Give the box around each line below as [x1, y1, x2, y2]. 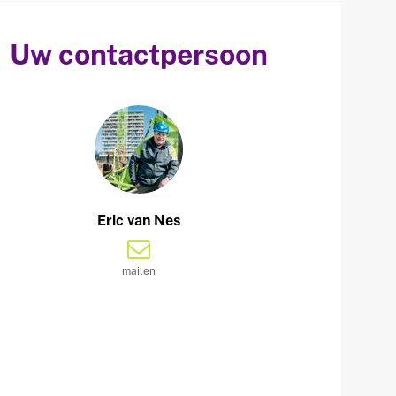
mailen [122, 265, 156, 278]
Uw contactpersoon [10, 38, 269, 71]
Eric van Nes [97, 212, 181, 229]
